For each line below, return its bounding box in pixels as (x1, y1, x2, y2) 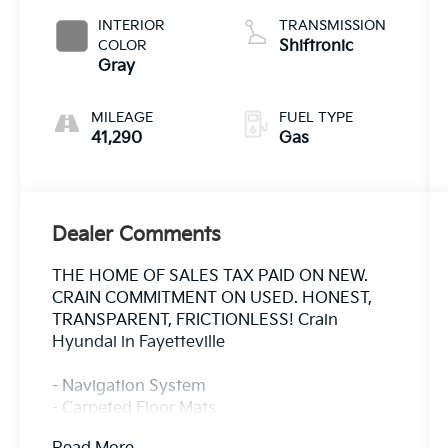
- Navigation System (52, 376, 207, 396)
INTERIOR (98, 16, 166, 34)
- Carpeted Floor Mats (52, 398, 217, 418)
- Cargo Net (52, 420, 140, 440)
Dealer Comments (52, 222, 222, 247)
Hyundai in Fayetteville (52, 332, 226, 352)
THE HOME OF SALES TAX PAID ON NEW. (52, 266, 369, 286)
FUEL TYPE (278, 108, 353, 126)
